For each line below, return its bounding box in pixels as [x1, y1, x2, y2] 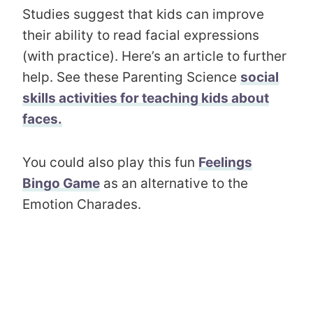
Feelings [198, 154, 252, 170]
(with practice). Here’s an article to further [22, 48, 286, 64]
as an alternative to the [100, 175, 248, 191]
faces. [22, 110, 62, 127]
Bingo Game [22, 175, 100, 191]
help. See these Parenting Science [22, 68, 240, 85]
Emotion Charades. [22, 196, 141, 212]
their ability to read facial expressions [22, 27, 259, 43]
